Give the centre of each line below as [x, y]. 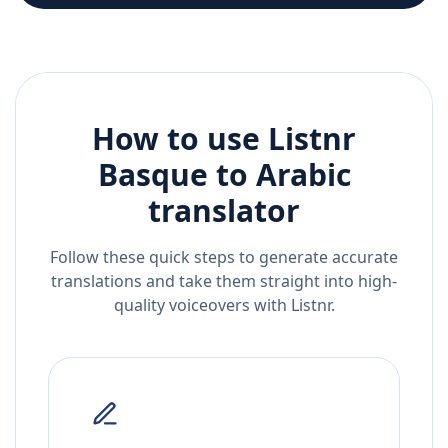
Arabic [303, 175]
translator [224, 211]
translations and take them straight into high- [224, 281]
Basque [152, 175]
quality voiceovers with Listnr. [224, 305]
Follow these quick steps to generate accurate [224, 257]
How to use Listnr [224, 139]
